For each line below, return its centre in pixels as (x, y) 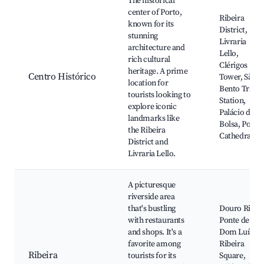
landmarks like (154, 119)
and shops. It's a (155, 232)
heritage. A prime (158, 72)
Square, (232, 256)
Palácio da (237, 113)
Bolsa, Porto (240, 125)
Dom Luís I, (239, 232)
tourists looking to (159, 95)
